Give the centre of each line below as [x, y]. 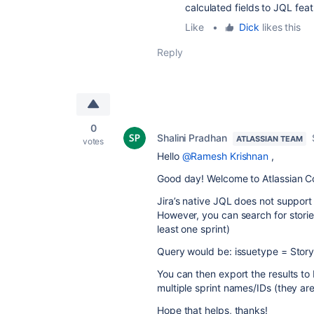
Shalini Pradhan [192, 138]
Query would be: [196, 251]
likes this [280, 27]
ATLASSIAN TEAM [269, 139]
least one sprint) [193, 229]
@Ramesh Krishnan [225, 156]
